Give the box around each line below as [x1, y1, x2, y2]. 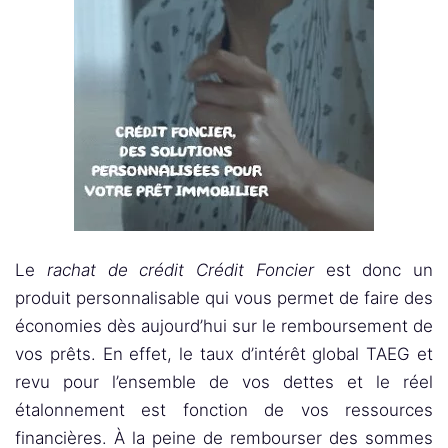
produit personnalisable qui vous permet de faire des [15, 288, 433, 308]
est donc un [313, 260, 433, 280]
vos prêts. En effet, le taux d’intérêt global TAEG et [15, 344, 433, 364]
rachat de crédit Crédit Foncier [46, 260, 314, 280]
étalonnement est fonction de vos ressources [15, 400, 433, 420]
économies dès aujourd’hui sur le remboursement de [15, 316, 433, 336]
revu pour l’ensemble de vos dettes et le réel [15, 372, 433, 392]
